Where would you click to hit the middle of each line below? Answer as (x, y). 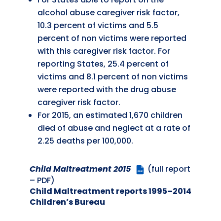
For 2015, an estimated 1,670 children (110, 115)
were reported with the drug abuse (107, 90)
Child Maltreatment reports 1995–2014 (110, 191)
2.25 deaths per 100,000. (85, 141)
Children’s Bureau (67, 202)
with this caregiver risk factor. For (104, 51)
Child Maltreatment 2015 (80, 169)
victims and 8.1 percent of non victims (112, 77)
